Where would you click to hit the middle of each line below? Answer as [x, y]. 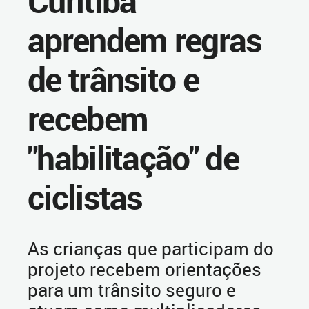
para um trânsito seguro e [132, 290]
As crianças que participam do [151, 248]
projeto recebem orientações [144, 269]
